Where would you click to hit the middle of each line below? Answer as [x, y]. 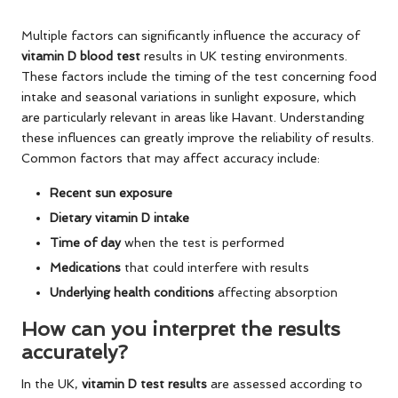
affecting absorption [276, 293]
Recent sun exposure [111, 192]
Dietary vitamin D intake [119, 217]
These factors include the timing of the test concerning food [199, 76]
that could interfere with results [215, 267]
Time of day [85, 242]
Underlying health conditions [132, 293]
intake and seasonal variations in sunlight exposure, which [189, 96]
